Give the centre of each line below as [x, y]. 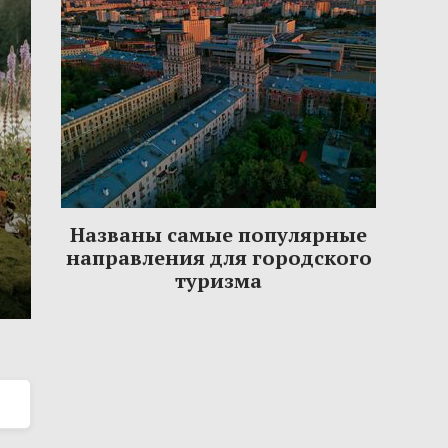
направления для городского [218, 258]
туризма [218, 281]
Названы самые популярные [218, 235]
